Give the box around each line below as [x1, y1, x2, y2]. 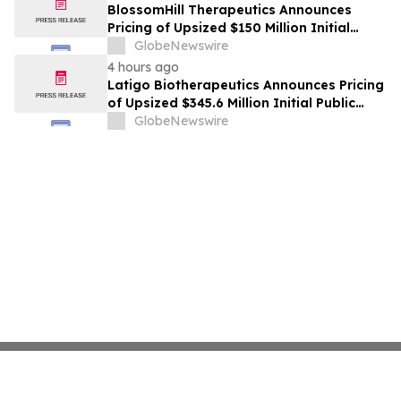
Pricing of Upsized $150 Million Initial [107, 20, 350, 37]
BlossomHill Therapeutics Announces [107, 2, 352, 19]
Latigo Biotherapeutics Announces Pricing [107, 77, 384, 94]
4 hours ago [107, 59, 179, 76]
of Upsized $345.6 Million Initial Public [107, 95, 355, 112]
